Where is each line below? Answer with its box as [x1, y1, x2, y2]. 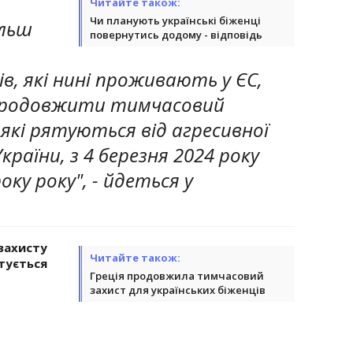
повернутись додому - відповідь [90, 27, 262, 42]
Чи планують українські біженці [90, 13, 261, 28]
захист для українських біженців [90, 282, 266, 297]
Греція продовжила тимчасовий [90, 268, 264, 283]
